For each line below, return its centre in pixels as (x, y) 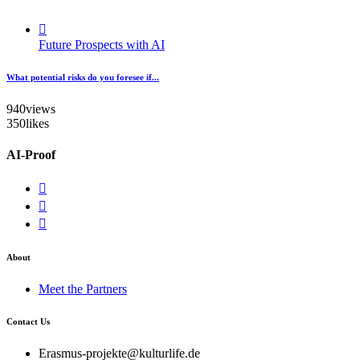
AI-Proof (31, 154)
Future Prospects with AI (102, 44)
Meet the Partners (83, 289)
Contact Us (28, 321)
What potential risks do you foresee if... (83, 77)
